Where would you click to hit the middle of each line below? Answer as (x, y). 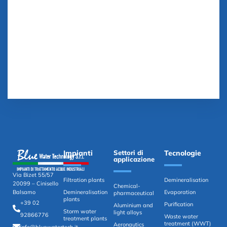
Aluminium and (133, 205)
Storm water (80, 211)
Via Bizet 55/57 (33, 175)
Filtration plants (84, 180)
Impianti (78, 153)
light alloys (128, 212)
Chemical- (127, 186)
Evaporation (180, 192)
